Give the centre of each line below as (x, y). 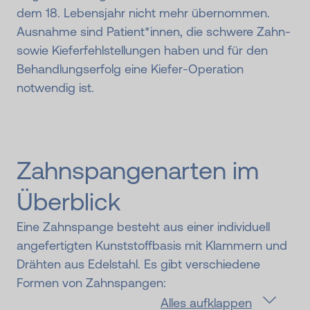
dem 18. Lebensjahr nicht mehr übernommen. (143, 13)
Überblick (69, 202)
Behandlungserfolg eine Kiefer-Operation (130, 69)
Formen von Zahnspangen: (91, 283)
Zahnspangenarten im (138, 171)
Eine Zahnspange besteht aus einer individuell (143, 227)
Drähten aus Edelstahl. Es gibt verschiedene (138, 264)
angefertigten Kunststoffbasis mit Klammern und (152, 246)
